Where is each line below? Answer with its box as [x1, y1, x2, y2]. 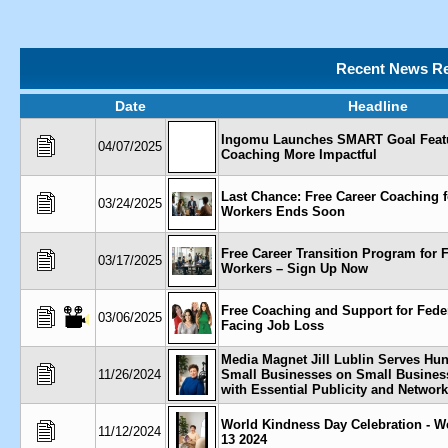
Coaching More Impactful [221, 147, 377, 162]
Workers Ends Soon [221, 204, 345, 219]
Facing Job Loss [221, 318, 324, 333]
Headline [348, 98, 408, 114]
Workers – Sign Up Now [221, 261, 368, 276]
